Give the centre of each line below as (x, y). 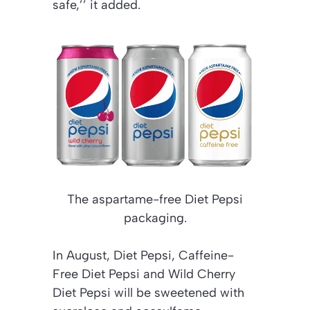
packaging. (155, 218)
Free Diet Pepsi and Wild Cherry (144, 274)
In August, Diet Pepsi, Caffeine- (143, 256)
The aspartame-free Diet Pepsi (155, 200)
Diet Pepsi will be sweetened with (148, 293)
